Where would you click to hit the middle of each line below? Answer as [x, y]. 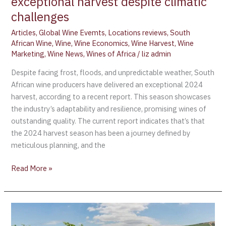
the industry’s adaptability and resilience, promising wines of [109, 108]
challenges [40, 17]
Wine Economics [101, 43]
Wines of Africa [111, 54]
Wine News [66, 54]
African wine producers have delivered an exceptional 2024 [107, 84]
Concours [26, 208]
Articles [24, 33]
